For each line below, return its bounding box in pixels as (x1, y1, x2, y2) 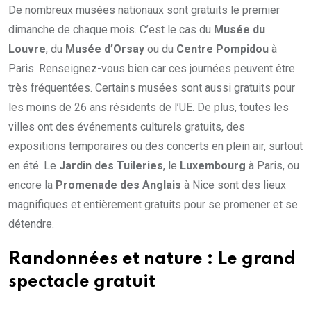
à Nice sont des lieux (181, 178, 286, 192)
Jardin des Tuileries (59, 159, 163, 173)
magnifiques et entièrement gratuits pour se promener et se (8, 198, 298, 212)
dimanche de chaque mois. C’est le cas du (8, 23, 214, 37)
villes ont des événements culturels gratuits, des (8, 120, 245, 134)
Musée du (214, 23, 265, 37)
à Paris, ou (246, 159, 299, 173)
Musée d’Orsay (65, 42, 144, 56)
